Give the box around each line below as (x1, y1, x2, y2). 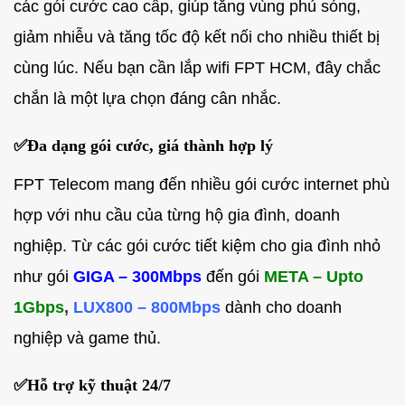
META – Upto (264, 267, 363, 286)
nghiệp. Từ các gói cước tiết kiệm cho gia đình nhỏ (14, 236, 381, 255)
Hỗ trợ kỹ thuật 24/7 (27, 376, 171, 395)
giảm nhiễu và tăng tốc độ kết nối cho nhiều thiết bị (14, 27, 380, 46)
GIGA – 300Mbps (73, 267, 202, 286)
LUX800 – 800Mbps (73, 297, 221, 316)
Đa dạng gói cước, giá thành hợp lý (27, 136, 273, 155)
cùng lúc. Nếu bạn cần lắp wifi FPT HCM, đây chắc (14, 58, 381, 77)
